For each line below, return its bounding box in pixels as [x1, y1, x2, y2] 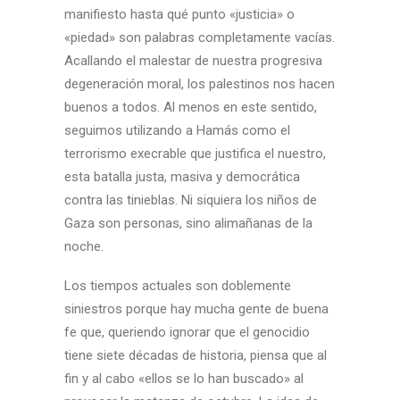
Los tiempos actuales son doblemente [64, 278, 291, 294]
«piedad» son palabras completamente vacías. [64, 29, 335, 46]
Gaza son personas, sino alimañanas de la [64, 215, 312, 231]
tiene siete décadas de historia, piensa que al [64, 347, 327, 363]
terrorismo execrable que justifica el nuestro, [64, 146, 326, 162]
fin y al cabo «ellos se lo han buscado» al [64, 371, 304, 387]
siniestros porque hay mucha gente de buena [64, 301, 329, 317]
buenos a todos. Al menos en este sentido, [64, 99, 317, 115]
